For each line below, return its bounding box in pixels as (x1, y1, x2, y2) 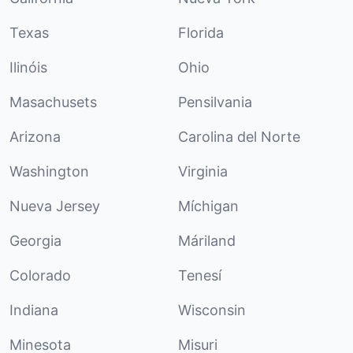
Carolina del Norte (178, 128, 300, 145)
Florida (178, 24, 224, 41)
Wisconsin (178, 301, 246, 318)
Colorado (9, 266, 71, 284)
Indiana (9, 301, 58, 318)
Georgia (9, 232, 61, 249)
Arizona (9, 128, 61, 145)
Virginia (178, 162, 228, 180)
